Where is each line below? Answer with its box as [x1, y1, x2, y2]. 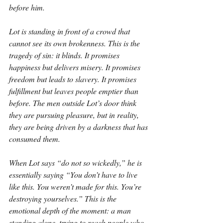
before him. [9, 2, 45, 12]
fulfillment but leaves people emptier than [9, 86, 140, 96]
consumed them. [9, 133, 60, 144]
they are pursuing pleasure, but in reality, [9, 110, 141, 120]
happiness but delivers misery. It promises [9, 62, 142, 72]
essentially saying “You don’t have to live [9, 169, 139, 180]
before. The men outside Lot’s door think [9, 98, 138, 108]
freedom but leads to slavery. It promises [9, 74, 138, 84]
